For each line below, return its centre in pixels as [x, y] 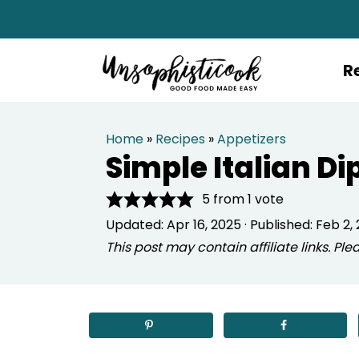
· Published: [278, 225]
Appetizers [252, 139]
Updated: [136, 225]
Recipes [180, 139]
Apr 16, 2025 [204, 225]
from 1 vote [247, 199]
